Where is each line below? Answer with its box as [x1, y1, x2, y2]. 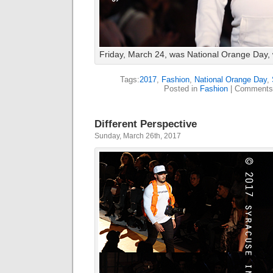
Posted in [163, 84, 200, 94]
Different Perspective [94, 118, 197, 130]
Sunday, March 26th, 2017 [94, 132, 181, 141]
